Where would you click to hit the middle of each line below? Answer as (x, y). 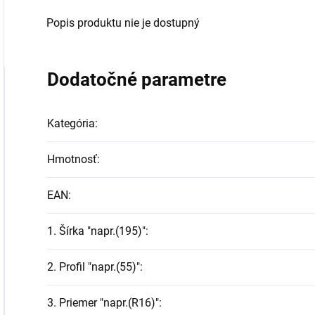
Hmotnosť (72, 159)
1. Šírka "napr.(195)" (96, 231)
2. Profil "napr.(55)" (94, 267)
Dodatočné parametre (137, 79)
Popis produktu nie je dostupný (123, 23)
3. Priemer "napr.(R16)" (103, 303)
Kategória (71, 123)
